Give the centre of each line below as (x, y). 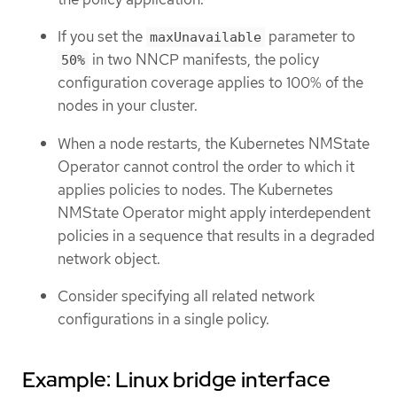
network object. (109, 258)
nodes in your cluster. (128, 106)
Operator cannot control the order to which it (206, 166)
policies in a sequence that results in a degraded (216, 235)
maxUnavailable (206, 38)
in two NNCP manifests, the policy (204, 60)
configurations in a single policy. (163, 319)
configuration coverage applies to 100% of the (210, 83)
